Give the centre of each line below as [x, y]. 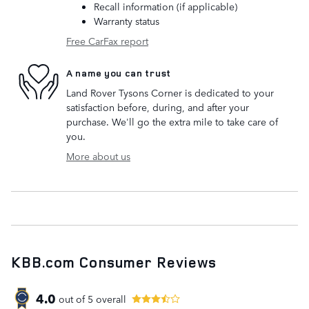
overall [110, 298]
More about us [98, 156]
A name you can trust [119, 72]
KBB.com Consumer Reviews [114, 262]
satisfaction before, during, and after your [158, 107]
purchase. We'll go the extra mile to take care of [172, 122]
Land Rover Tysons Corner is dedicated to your [170, 93]
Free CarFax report [107, 41]
